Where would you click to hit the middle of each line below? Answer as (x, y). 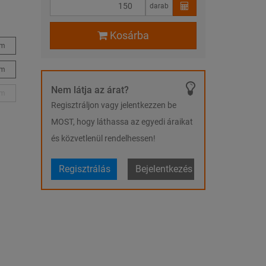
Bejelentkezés (164, 169)
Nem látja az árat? (90, 90)
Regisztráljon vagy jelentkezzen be (113, 105)
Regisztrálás (84, 169)
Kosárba (129, 36)
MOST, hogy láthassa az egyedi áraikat (122, 122)
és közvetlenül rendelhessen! (103, 139)
